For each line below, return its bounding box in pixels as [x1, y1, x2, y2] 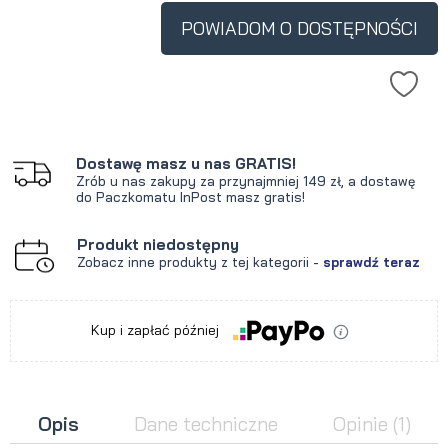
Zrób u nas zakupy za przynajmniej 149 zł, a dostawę [76, 173, 415, 189]
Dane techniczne [133, 411, 278, 436]
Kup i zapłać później [90, 321, 223, 339]
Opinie [332, 411, 393, 436]
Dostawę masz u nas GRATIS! [76, 154, 296, 173]
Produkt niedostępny [77, 235, 239, 254]
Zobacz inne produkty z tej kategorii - [77, 254, 323, 270]
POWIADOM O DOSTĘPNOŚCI [181, 17, 418, 40]
